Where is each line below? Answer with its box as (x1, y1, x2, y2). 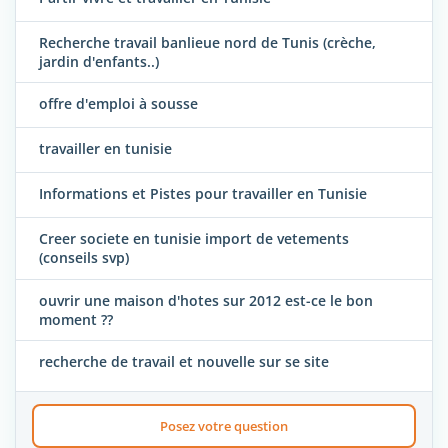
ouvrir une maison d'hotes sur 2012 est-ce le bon (39, 290, 373, 310)
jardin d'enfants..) (39, 52, 159, 72)
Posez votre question (159, 416, 288, 435)
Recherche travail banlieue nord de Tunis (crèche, (39, 33, 376, 53)
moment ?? (39, 309, 113, 329)
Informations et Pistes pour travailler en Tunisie (39, 184, 367, 204)
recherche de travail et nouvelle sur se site (39, 352, 329, 372)
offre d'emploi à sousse (39, 94, 198, 114)
